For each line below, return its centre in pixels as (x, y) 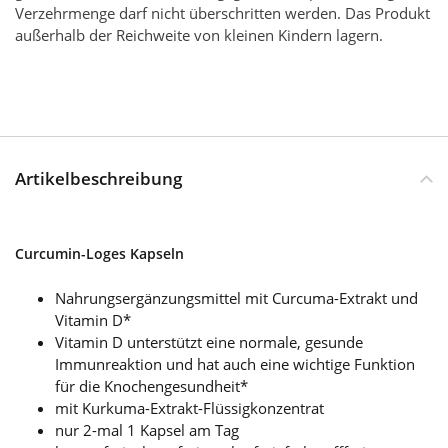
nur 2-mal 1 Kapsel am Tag (147, 429)
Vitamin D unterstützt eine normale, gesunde (209, 341)
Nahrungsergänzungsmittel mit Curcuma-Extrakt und (236, 297)
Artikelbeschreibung (98, 178)
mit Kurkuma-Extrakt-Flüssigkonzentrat (189, 407)
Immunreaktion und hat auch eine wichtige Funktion (235, 363)
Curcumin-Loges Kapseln (99, 253)
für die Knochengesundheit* (151, 385)
